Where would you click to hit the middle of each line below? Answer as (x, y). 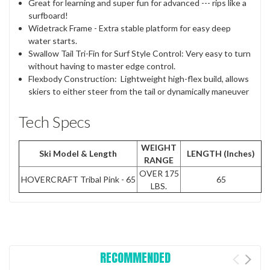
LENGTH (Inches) (221, 153)
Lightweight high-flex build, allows (185, 78)
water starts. (54, 40)
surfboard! (49, 15)
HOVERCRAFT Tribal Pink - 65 (78, 179)
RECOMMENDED (135, 257)
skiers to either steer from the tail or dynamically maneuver (140, 91)
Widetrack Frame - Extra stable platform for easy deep (130, 28)
